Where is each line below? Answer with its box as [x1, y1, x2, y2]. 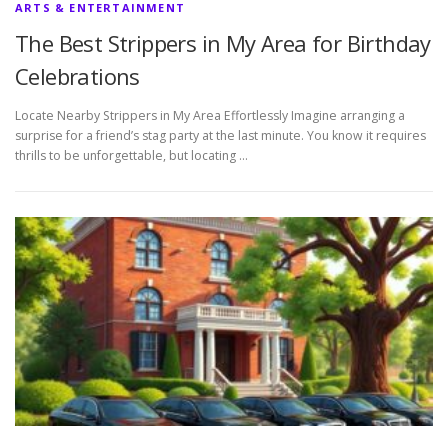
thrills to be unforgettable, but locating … [15, 147, 248, 165]
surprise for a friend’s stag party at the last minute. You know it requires [15, 127, 426, 145]
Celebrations [15, 61, 140, 91]
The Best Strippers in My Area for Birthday [15, 28, 431, 58]
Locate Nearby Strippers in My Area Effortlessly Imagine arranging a [15, 107, 405, 125]
